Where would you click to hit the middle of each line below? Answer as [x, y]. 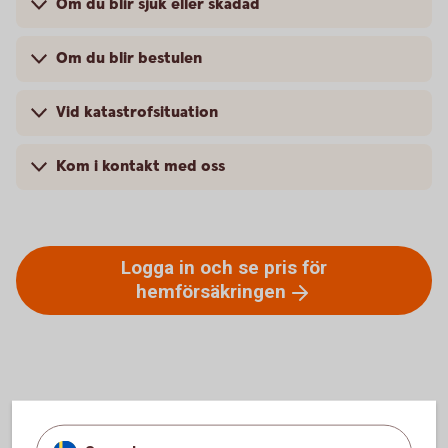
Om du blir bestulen [129, 58]
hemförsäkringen [211, 291]
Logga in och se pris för [224, 267]
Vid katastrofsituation [137, 112]
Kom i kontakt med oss [140, 166]
